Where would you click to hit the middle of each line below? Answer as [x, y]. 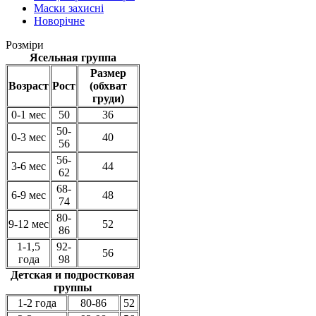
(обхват [108, 86]
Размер [108, 73]
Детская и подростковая [73, 275]
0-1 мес [29, 115]
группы [73, 287]
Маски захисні [69, 8]
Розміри [25, 45]
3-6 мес [29, 166]
